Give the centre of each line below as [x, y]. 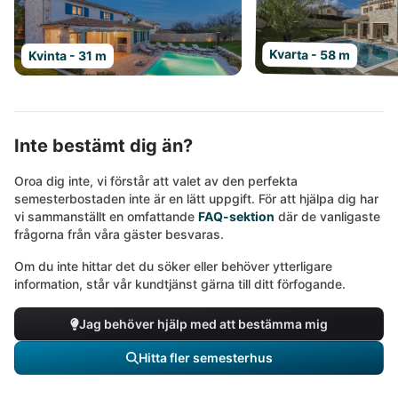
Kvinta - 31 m [68, 56]
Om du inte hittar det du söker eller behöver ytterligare [173, 266]
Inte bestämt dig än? [103, 146]
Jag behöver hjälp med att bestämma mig [204, 324]
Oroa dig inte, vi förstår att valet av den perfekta [156, 181]
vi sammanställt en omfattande [106, 216]
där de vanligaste [327, 216]
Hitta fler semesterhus [205, 358]
